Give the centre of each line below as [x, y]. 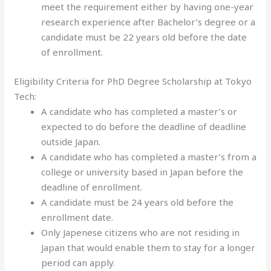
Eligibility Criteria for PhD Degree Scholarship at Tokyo [133, 81]
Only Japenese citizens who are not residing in [141, 232]
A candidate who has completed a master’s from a [149, 156]
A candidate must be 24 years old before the [138, 202]
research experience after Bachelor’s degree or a [149, 22]
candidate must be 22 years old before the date [144, 37]
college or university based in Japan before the [142, 171]
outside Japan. [71, 141]
